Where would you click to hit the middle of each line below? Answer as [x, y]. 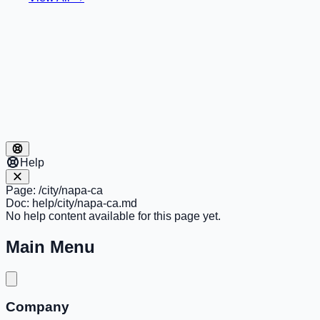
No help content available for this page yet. [113, 216]
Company [37, 307]
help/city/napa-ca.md [85, 203]
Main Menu [50, 246]
